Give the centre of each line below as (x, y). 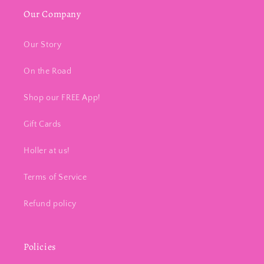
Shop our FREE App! (62, 98)
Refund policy (50, 204)
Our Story (43, 45)
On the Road (48, 72)
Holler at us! (47, 151)
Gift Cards (42, 125)
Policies (40, 247)
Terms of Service (55, 178)
